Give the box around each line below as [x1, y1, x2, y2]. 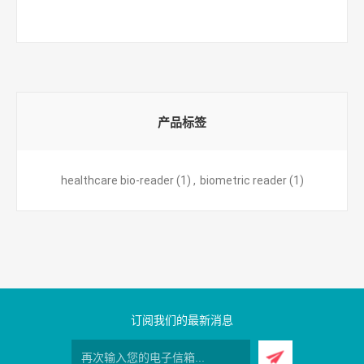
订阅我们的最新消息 [131, 314, 233, 327]
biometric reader [199, 174, 287, 187]
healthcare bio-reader [60, 174, 174, 187]
